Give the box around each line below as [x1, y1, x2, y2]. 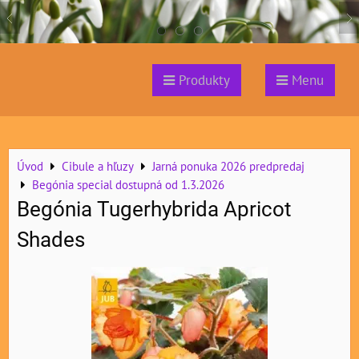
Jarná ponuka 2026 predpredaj [152, 158, 305, 175]
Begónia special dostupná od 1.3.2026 [32, 176, 224, 193]
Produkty [175, 71, 230, 90]
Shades [17, 228, 85, 252]
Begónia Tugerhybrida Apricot [17, 197, 292, 222]
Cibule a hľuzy [62, 158, 134, 175]
